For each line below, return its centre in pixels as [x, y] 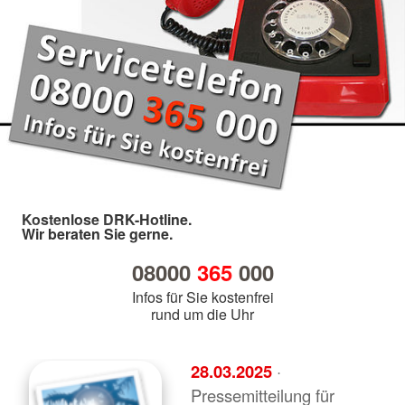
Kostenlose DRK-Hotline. [107, 219]
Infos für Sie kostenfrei [202, 297]
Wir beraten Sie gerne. [97, 233]
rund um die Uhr [202, 314]
